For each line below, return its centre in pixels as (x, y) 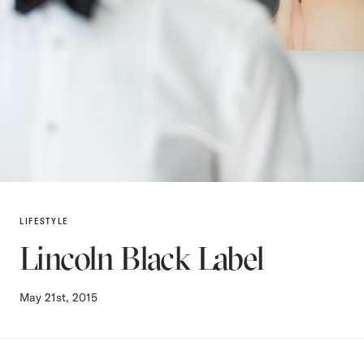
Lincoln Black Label (142, 258)
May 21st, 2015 (58, 297)
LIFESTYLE (44, 221)
